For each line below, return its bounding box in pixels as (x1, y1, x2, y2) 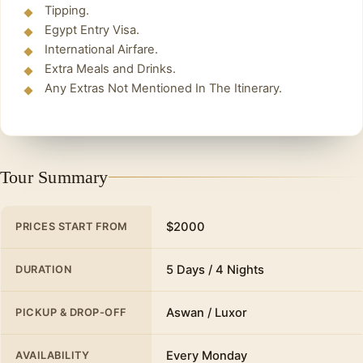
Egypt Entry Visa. (45, 23, 139, 38)
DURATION (15, 263, 72, 276)
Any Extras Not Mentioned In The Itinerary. (45, 81, 282, 96)
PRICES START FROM (15, 220, 128, 233)
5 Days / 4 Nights (166, 263, 264, 278)
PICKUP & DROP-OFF (15, 306, 127, 319)
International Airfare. (45, 42, 158, 58)
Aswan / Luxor (166, 305, 247, 321)
